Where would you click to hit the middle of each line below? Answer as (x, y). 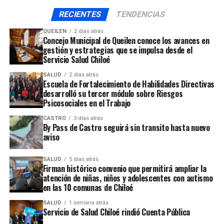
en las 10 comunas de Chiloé (88, 187)
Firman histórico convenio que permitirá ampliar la (124, 168)
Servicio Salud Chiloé (76, 59)
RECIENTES (80, 14)
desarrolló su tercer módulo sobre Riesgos (113, 93)
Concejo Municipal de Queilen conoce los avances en (126, 40)
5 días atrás (83, 159)
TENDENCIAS (140, 14)
